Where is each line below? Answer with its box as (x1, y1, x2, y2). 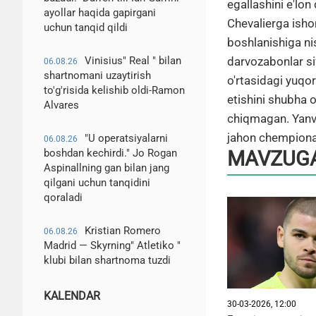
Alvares (44, 99, 79, 111)
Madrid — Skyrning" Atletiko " (44, 239, 181, 252)
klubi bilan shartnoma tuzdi (44, 254, 171, 267)
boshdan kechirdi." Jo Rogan (44, 147, 177, 159)
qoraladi (44, 191, 83, 204)
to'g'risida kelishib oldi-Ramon (44, 84, 185, 97)
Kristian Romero (85, 224, 161, 237)
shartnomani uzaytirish (44, 69, 151, 82)
